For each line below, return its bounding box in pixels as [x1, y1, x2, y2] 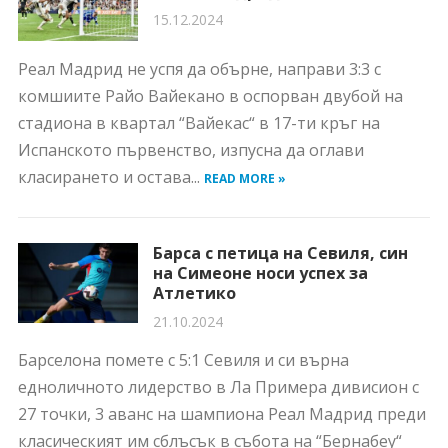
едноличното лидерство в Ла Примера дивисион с [17, 376, 419, 398]
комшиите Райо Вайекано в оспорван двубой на [17, 85, 403, 107]
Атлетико [152, 282, 236, 304]
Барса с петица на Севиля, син [152, 242, 408, 264]
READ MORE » [203, 170, 286, 187]
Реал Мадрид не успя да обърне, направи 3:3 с [17, 58, 381, 80]
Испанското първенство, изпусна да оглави [17, 139, 364, 161]
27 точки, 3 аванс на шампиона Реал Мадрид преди [17, 403, 426, 425]
